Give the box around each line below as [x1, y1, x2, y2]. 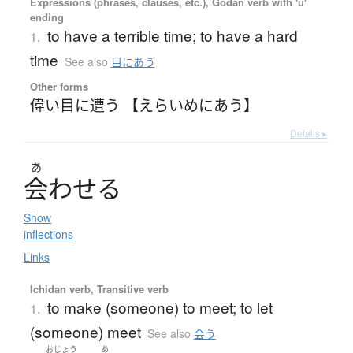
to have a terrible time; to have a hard [46, 24, 298, 46]
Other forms [29, 79, 88, 95]
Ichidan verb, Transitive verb [29, 281, 169, 297]
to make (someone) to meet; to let [46, 296, 273, 318]
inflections [24, 226, 73, 243]
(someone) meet [29, 321, 141, 343]
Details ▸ [290, 126, 327, 140]
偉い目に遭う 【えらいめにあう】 [29, 94, 258, 116]
